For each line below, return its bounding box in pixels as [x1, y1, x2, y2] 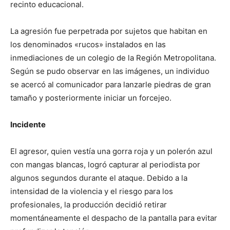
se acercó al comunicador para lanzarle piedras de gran [10, 80, 211, 90]
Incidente [10, 120, 46, 130]
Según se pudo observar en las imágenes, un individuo [10, 66, 209, 76]
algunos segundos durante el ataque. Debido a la [10, 173, 187, 183]
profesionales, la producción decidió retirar [10, 200, 167, 210]
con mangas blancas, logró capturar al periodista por [10, 160, 200, 170]
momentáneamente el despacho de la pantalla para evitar [10, 213, 217, 223]
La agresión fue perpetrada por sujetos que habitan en [10, 26, 207, 36]
